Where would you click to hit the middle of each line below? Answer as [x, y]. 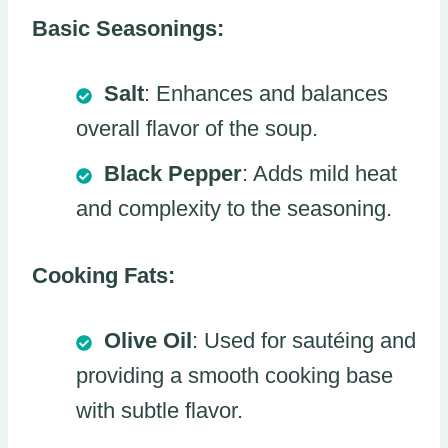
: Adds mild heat [319, 174]
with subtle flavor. [159, 411]
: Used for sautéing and [304, 341]
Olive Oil [148, 341]
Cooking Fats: [103, 276]
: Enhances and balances [266, 94]
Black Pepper [173, 174]
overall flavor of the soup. [197, 129]
